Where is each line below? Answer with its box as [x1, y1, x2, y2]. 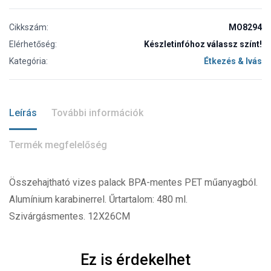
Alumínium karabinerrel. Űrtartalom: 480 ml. [9, 193, 188, 205]
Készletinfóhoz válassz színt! [144, 39, 262, 49]
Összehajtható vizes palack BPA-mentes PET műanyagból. [9, 176, 258, 188]
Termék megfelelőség [9, 139, 107, 151]
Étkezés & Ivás [204, 56, 262, 66]
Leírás [9, 106, 37, 119]
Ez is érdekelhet [80, 250, 191, 269]
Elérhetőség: [9, 39, 57, 49]
